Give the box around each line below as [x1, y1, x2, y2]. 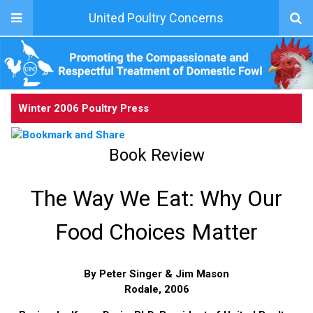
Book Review [108, 145, 205, 165]
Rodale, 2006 [124, 282, 189, 296]
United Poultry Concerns [88, 10, 224, 25]
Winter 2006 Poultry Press [18, 101, 149, 115]
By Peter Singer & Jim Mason [84, 267, 229, 280]
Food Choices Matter [55, 218, 258, 245]
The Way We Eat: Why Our [31, 184, 282, 212]
